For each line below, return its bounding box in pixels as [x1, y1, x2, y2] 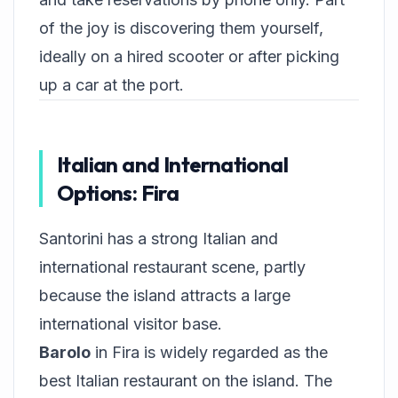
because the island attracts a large [39, 286, 291, 305]
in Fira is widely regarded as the [91, 343, 328, 362]
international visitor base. [39, 314, 222, 333]
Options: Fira [57, 179, 179, 206]
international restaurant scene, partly [39, 258, 306, 276]
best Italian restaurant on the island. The [39, 371, 332, 390]
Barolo [39, 343, 91, 362]
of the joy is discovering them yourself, [39, 19, 323, 37]
